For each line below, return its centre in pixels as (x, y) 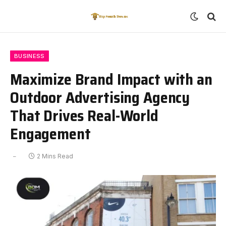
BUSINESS (30, 56)
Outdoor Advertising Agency (100, 97)
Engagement (50, 134)
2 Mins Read (55, 156)
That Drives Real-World (84, 116)
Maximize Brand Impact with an (111, 79)
